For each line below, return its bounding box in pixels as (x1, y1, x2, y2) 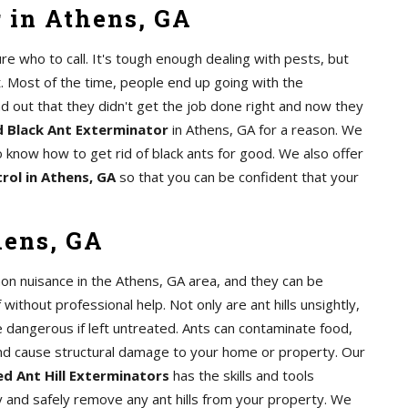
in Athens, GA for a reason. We (168, 120, 362, 138)
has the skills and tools (169, 366, 314, 384)
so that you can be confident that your (116, 168, 359, 186)
